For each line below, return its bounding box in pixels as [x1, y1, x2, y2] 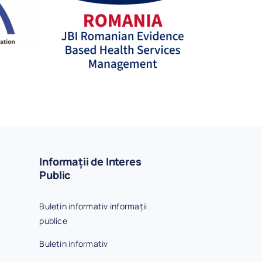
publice [39, 215, 67, 226]
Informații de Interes [39, 154, 142, 168]
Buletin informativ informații [39, 200, 147, 212]
